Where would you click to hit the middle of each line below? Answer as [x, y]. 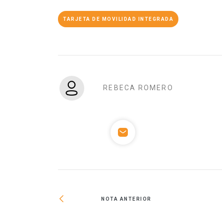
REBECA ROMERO [138, 88]
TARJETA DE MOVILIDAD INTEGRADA [118, 19]
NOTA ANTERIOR [126, 199]
